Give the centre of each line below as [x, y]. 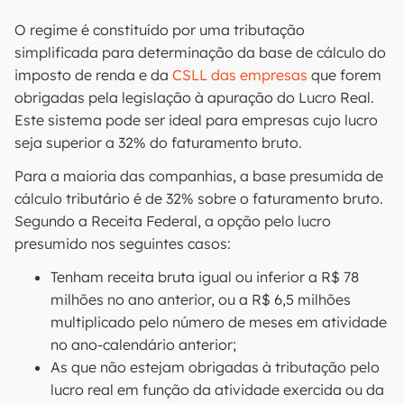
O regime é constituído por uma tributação [160, 30]
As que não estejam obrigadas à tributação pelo [215, 367]
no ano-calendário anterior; [143, 344]
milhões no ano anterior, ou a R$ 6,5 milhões [201, 299]
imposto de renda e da [93, 75]
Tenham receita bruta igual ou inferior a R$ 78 [205, 277]
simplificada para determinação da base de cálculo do [200, 52]
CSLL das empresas [240, 75]
